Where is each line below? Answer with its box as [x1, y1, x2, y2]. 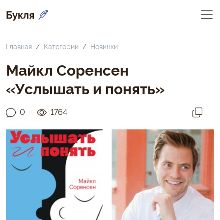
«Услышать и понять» [6, 78, 165, 98]
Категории [44, 41, 79, 51]
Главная [6, 41, 32, 51]
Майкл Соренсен [6, 59, 129, 79]
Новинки [90, 41, 118, 51]
